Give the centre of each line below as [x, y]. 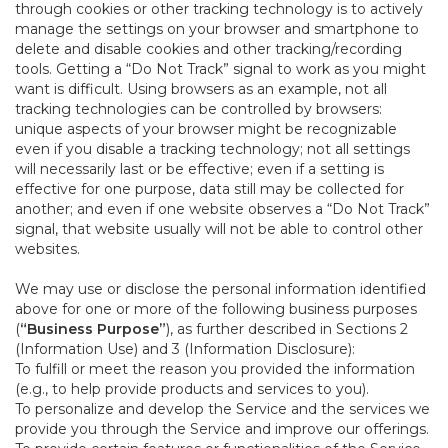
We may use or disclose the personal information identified [220, 289]
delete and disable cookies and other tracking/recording [208, 49]
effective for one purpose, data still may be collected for [209, 189]
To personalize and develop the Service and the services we [222, 409]
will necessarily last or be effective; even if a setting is [199, 169]
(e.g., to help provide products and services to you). [192, 389]
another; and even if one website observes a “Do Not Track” [222, 209]
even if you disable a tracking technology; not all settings [212, 149]
